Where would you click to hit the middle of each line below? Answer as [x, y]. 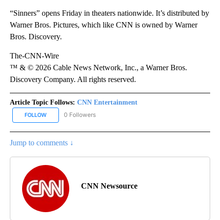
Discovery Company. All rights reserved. [73, 79]
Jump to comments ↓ [42, 142]
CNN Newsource [109, 186]
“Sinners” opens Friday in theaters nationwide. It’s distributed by [110, 13]
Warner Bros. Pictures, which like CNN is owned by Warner [104, 25]
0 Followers [80, 115]
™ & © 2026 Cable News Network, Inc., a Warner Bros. [98, 67]
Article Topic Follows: [42, 102]
